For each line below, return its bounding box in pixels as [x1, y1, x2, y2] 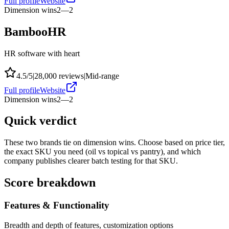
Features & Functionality [4, 200, 109, 211]
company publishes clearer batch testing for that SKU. [4, 156, 178, 166]
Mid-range [85, 71, 119, 80]
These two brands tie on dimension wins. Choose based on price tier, [4, 138, 225, 147]
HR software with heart [4, 49, 80, 58]
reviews [57, 71, 84, 80]
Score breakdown [4, 176, 96, 190]
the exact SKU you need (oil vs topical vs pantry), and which [4, 147, 201, 156]
